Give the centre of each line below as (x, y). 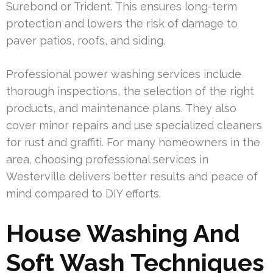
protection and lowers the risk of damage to (122, 23)
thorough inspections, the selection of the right (130, 91)
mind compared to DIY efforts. (83, 193)
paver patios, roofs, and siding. (86, 40)
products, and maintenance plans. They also (121, 108)
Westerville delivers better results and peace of (132, 176)
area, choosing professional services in (107, 159)
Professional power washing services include (124, 74)
